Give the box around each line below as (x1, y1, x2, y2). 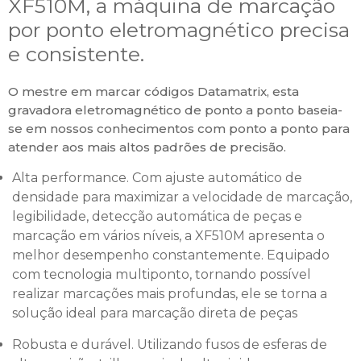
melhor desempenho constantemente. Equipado (12, 247, 330, 263)
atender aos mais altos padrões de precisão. (8, 139, 286, 155)
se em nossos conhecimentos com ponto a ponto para (8, 121, 350, 136)
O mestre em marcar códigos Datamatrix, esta (8, 84, 299, 99)
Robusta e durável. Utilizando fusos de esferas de (12, 337, 327, 352)
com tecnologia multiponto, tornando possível (12, 267, 311, 282)
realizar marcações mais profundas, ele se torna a (12, 286, 327, 301)
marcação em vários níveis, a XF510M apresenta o (12, 228, 325, 243)
